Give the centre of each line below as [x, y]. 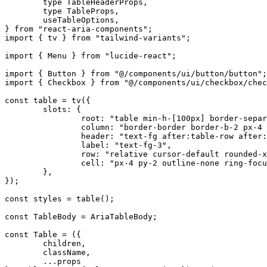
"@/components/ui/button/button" [186, 73]
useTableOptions [79, 20]
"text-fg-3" [138, 145]
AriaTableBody [119, 216]
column [95, 127]
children [62, 243]
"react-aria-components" [91, 29]
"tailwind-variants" [138, 38]
